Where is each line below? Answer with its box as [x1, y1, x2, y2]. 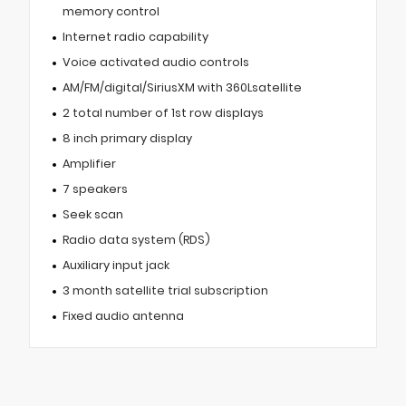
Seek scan [62, 207, 123, 223]
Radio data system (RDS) [62, 232, 210, 248]
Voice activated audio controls [62, 54, 249, 71]
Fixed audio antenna [62, 308, 184, 324]
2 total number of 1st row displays [62, 105, 264, 121]
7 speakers [62, 181, 128, 198]
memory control [62, 4, 159, 20]
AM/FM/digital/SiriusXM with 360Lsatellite [62, 80, 302, 96]
